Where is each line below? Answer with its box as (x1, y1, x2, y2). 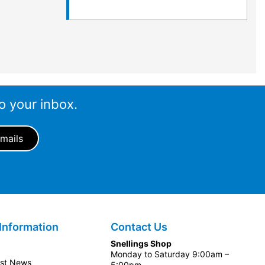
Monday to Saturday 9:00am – (110, 249, 229, 260)
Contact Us (110, 221, 167, 234)
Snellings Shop (110, 238, 172, 249)
